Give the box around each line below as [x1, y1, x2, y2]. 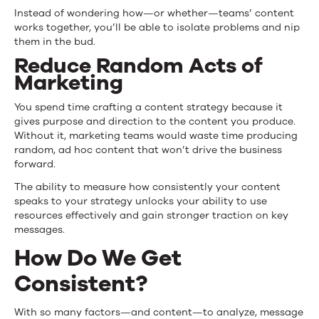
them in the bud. [14, 34, 95, 48]
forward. [14, 157, 56, 171]
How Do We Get [14, 242, 182, 273]
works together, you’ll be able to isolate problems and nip [14, 20, 300, 34]
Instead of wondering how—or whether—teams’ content [14, 6, 294, 20]
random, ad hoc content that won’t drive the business [14, 142, 282, 157]
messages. [14, 222, 65, 236]
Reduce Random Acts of [14, 51, 262, 80]
